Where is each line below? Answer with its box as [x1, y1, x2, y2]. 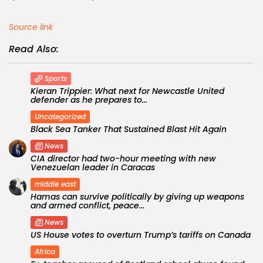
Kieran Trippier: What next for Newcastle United [31, 85, 224, 97]
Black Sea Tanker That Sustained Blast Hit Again [31, 123, 227, 135]
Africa [35, 246, 55, 257]
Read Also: [9, 42, 59, 56]
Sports [45, 73, 67, 83]
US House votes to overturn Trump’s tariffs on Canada [31, 228, 251, 241]
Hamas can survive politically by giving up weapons [31, 190, 244, 203]
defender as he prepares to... [31, 93, 147, 106]
